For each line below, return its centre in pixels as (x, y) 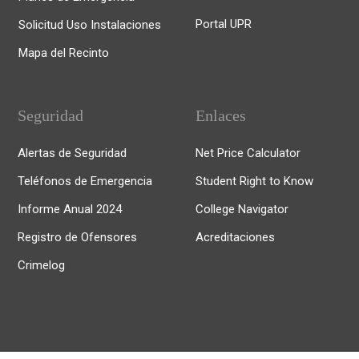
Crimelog (41, 265)
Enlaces (221, 115)
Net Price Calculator (248, 153)
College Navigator (242, 209)
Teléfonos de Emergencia (85, 181)
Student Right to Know (254, 181)
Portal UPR (224, 24)
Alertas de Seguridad (72, 153)
